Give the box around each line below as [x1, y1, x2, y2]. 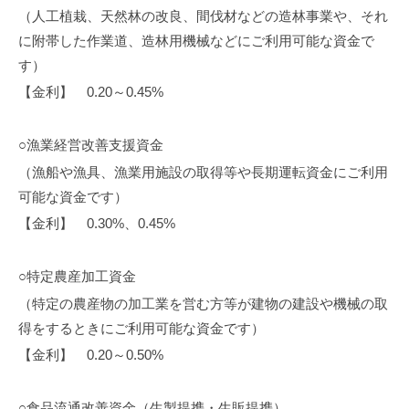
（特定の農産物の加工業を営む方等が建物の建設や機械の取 [18, 295, 388, 311]
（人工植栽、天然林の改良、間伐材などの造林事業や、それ [18, 7, 388, 24]
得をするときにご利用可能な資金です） [18, 320, 265, 336]
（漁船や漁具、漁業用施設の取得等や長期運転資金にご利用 [18, 163, 388, 180]
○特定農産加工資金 [18, 268, 136, 285]
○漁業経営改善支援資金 [18, 137, 163, 153]
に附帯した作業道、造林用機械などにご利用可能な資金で [18, 32, 374, 48]
